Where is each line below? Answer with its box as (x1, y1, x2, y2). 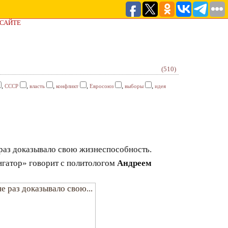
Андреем (117, 158, 152, 168)
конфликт (56, 83, 78, 89)
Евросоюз (90, 83, 113, 89)
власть (30, 83, 45, 89)
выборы (125, 83, 144, 89)
